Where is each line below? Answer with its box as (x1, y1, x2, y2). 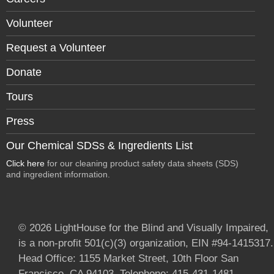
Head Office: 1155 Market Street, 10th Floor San (18, 253, 239, 264)
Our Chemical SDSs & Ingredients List (6, 139, 193, 152)
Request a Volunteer (6, 42, 106, 54)
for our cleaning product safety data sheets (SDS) (45, 158, 239, 168)
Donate (6, 66, 42, 78)
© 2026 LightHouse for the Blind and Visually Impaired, (18, 222, 268, 234)
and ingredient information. (6, 169, 110, 179)
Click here (6, 158, 45, 168)
